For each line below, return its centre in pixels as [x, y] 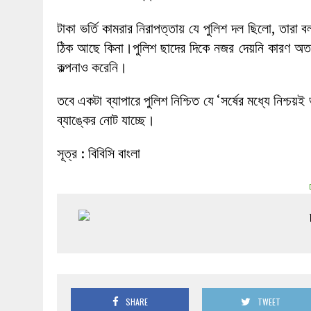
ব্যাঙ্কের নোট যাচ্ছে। [106, 120]
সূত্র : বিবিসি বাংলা [99, 153]
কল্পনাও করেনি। [92, 67]
